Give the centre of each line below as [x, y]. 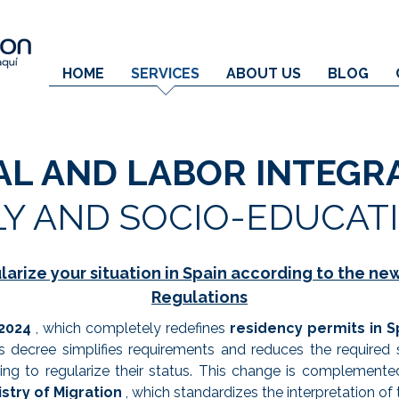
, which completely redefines [130, 328]
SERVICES [165, 73]
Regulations [199, 297]
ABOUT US [264, 73]
